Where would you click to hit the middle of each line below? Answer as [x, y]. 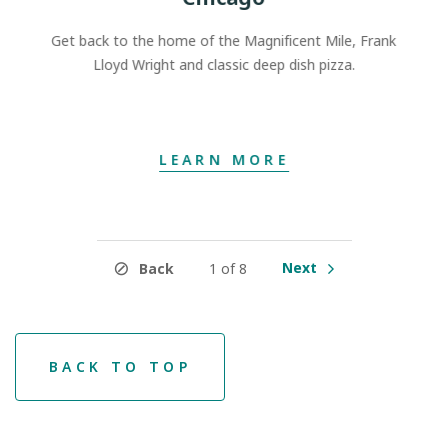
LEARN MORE [223, 159]
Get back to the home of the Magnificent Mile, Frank [224, 40]
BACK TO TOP [120, 367]
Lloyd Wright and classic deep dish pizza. [223, 64]
